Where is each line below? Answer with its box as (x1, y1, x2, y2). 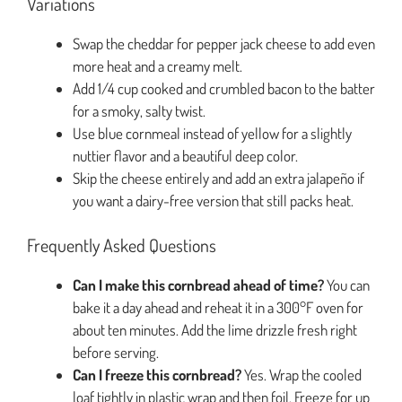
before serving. (73, 343, 159, 363)
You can (324, 275, 370, 295)
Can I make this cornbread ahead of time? (73, 275, 324, 295)
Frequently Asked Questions (27, 233, 216, 258)
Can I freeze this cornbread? (73, 365, 241, 385)
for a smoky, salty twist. (73, 100, 205, 120)
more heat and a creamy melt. (73, 56, 242, 75)
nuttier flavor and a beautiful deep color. (73, 145, 298, 165)
